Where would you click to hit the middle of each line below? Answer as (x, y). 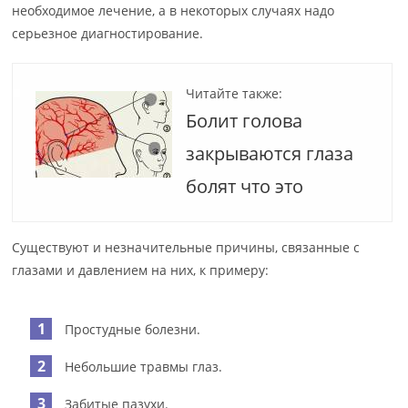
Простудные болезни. (133, 329)
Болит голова (245, 120)
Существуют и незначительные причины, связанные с (186, 247)
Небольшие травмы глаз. (144, 366)
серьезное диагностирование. (108, 33)
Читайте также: (235, 93)
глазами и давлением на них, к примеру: (141, 270)
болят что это (245, 186)
